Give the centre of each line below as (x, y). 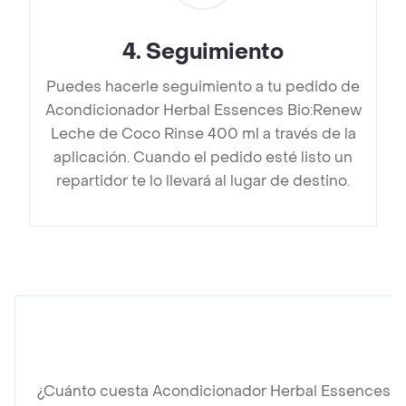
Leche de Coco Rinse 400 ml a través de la (203, 134)
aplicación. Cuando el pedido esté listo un (203, 158)
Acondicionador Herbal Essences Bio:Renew (203, 111)
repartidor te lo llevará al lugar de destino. (203, 181)
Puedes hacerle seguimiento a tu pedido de (203, 87)
